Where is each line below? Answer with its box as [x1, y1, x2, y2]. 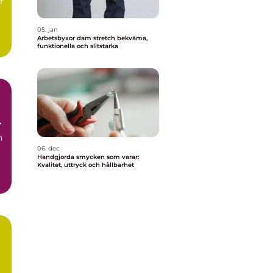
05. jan [37, 26, 58, 34]
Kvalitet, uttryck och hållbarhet [37, 161, 134, 169]
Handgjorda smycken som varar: [37, 153, 139, 161]
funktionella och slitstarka [37, 42, 118, 50]
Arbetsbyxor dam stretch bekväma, [37, 34, 117, 42]
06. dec [37, 144, 60, 152]
